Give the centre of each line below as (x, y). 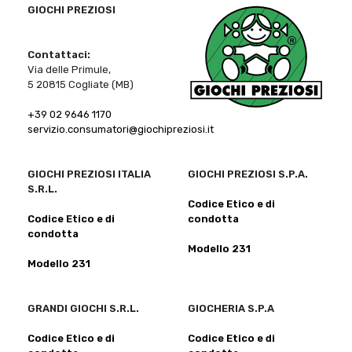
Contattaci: (59, 54)
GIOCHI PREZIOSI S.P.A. (248, 174)
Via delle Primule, (69, 69)
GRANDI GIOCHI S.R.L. (83, 308)
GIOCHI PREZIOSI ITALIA (89, 174)
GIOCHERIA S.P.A (231, 308)
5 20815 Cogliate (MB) (81, 84)
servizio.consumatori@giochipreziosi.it (121, 129)
